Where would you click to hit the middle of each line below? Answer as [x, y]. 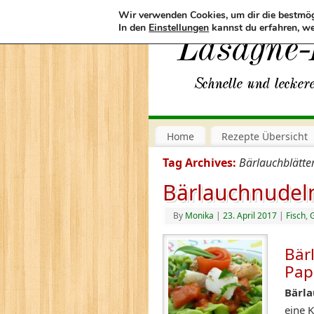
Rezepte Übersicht [265, 136]
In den [134, 28]
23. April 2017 [250, 215]
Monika [199, 215]
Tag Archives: [201, 162]
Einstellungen [179, 28]
